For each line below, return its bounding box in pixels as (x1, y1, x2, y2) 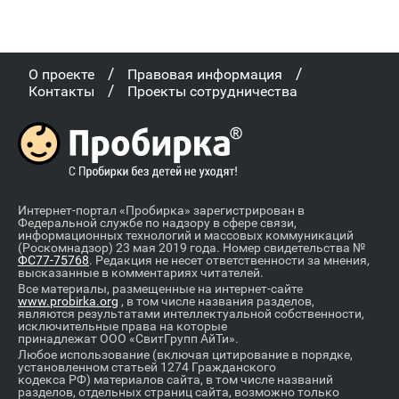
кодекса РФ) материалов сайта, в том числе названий (18, 371, 333, 387)
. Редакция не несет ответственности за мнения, (89, 252, 370, 267)
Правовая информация (127, 65, 282, 83)
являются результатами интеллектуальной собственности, (18, 305, 364, 321)
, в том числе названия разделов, (118, 293, 314, 308)
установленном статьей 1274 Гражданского (18, 359, 276, 374)
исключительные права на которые (18, 318, 227, 333)
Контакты (28, 82, 94, 100)
